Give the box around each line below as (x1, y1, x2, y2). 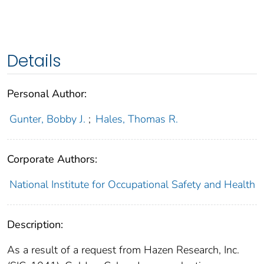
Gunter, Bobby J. (9, 112, 85, 127)
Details (7, 49, 61, 73)
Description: (7, 217, 63, 232)
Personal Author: (7, 87, 87, 101)
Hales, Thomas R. (95, 112, 179, 127)
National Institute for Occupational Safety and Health (9, 177, 255, 192)
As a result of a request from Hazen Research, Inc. (7, 243, 239, 258)
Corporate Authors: (7, 152, 97, 167)
